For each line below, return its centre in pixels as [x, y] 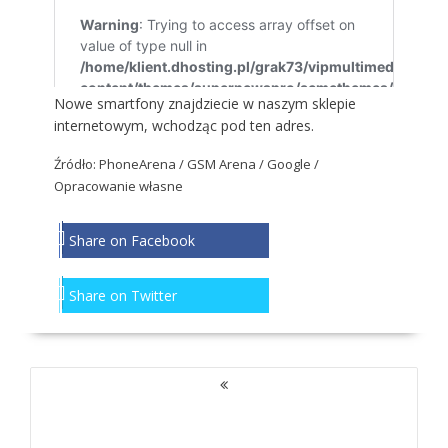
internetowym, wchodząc [137, 126]
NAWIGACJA [55, 376]
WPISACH [48, 420]
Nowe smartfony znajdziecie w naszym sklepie [204, 104]
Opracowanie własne [118, 186]
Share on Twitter [122, 296]
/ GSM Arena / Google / [247, 164]
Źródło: [76, 164]
